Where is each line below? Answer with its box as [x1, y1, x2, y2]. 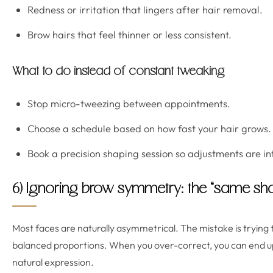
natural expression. [12, 256, 94, 268]
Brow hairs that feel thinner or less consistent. [27, 28, 232, 41]
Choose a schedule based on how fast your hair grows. [27, 122, 271, 135]
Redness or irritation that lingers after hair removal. [27, 3, 263, 16]
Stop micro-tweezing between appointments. [27, 97, 230, 110]
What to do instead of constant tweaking [12, 66, 225, 78]
